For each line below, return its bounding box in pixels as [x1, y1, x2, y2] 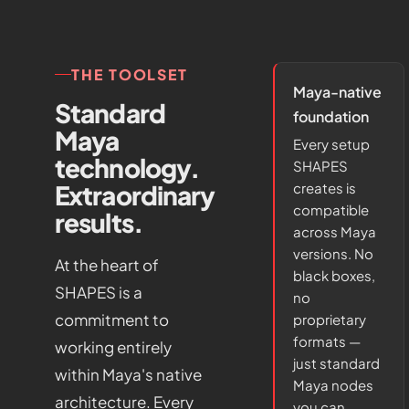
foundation [293, 107, 370, 126]
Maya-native [293, 82, 383, 101]
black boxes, [293, 267, 376, 284]
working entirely [55, 337, 172, 357]
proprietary [293, 310, 367, 328]
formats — [293, 332, 362, 350]
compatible [293, 201, 370, 218]
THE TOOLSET [71, 65, 189, 84]
